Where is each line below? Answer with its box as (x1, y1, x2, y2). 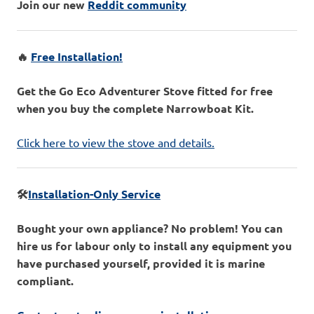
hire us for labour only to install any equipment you (17, 238, 292, 253)
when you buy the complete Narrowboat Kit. (17, 100, 254, 116)
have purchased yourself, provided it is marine (17, 255, 265, 271)
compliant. (17, 273, 74, 288)
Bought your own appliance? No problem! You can (17, 220, 282, 235)
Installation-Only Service (28, 186, 161, 201)
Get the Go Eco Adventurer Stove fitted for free (17, 83, 273, 98)
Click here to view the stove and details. (17, 135, 214, 149)
